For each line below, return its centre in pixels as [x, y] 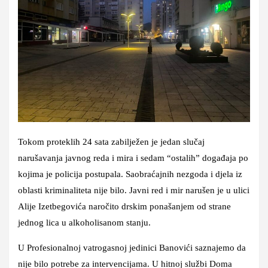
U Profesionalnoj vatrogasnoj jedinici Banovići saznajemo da [132, 247]
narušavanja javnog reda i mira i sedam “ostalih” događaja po [133, 158]
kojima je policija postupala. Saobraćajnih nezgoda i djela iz [130, 174]
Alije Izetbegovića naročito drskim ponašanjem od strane [124, 206]
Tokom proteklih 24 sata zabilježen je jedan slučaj [111, 141]
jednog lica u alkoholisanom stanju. [84, 222]
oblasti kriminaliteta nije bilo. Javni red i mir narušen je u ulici [134, 190]
